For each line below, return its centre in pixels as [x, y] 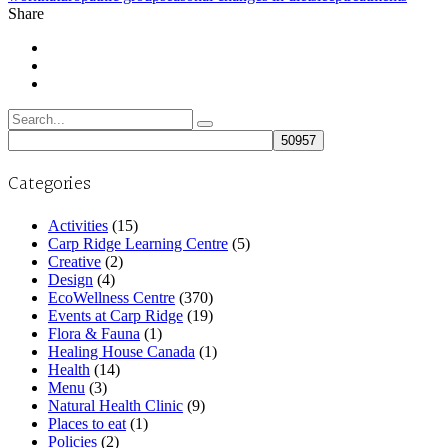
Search [28, 116]
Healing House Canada [121, 352]
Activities [78, 226]
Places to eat [87, 424]
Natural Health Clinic [115, 406]
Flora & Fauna [94, 334]
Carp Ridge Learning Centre [138, 244]
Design [70, 280]
